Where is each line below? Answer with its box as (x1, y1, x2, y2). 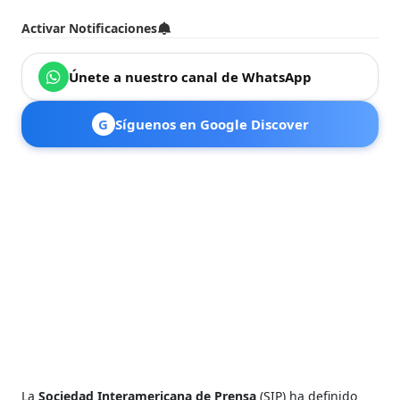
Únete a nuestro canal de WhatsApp (69, 67, 312, 86)
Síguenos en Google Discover (114, 114, 309, 133)
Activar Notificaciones (21, 19, 158, 37)
